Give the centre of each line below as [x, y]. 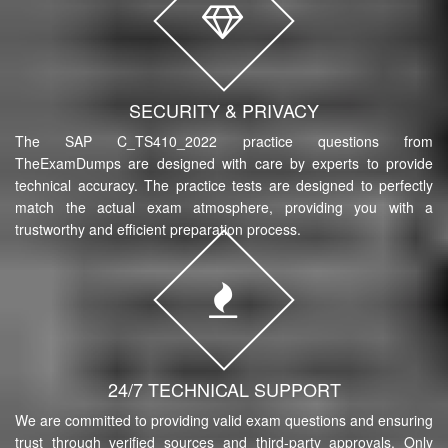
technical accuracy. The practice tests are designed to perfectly [224, 184]
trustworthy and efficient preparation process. [158, 228]
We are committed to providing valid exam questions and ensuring [224, 419]
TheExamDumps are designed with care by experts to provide [224, 162]
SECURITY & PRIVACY [224, 109]
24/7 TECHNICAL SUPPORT [224, 388]
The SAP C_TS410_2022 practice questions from [224, 140]
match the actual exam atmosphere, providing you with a [224, 206]
